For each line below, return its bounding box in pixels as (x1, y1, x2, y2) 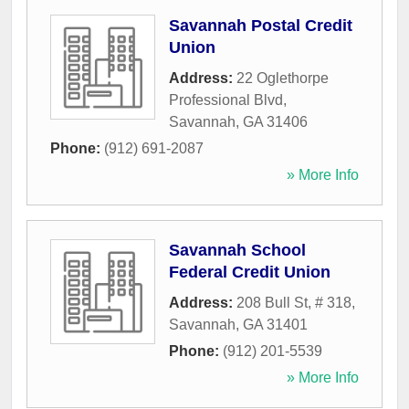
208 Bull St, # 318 (236, 295, 351, 311)
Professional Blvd (169, 92, 283, 109)
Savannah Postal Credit (169, 16, 352, 36)
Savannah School (169, 241, 306, 260)
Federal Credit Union (169, 263, 330, 282)
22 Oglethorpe (236, 70, 329, 87)
